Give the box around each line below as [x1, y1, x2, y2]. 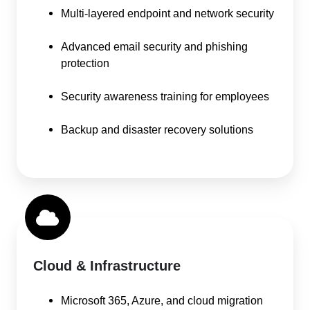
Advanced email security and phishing [61, 40, 248, 53]
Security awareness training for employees [61, 90, 269, 103]
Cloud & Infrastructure [33, 258, 181, 273]
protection [61, 57, 109, 70]
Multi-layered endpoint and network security [61, 7, 274, 20]
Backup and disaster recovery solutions [61, 123, 253, 136]
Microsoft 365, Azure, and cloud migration [61, 294, 263, 307]
